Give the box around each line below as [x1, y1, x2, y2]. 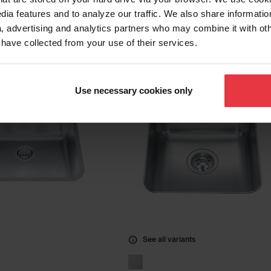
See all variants [143, 236, 195, 244]
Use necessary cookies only [74, 85, 192, 96]
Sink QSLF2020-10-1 [128, 6, 252, 19]
